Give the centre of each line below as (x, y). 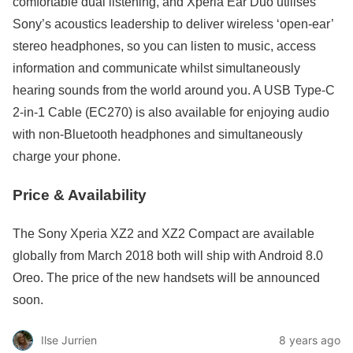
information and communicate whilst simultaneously (156, 69)
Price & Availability (80, 195)
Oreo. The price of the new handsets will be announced (166, 277)
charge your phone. (67, 157)
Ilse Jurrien (69, 340)
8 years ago (310, 340)
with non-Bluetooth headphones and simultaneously (158, 135)
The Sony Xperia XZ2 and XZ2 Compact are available (163, 233)
